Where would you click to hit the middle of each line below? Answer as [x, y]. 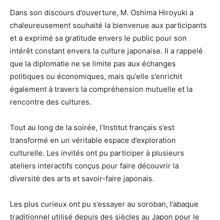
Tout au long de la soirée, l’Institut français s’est [92, 127]
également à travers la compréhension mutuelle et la [101, 89]
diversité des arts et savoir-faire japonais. [82, 179]
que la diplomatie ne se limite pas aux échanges [93, 64]
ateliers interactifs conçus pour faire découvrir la [94, 166]
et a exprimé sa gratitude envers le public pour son [98, 38]
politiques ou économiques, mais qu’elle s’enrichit [96, 76]
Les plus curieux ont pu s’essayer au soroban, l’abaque [104, 204]
